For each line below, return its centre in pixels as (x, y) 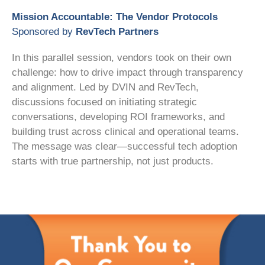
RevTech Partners (117, 31)
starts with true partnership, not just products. (113, 161)
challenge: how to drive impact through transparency (127, 72)
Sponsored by (44, 31)
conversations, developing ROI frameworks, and (118, 117)
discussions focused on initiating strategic (104, 102)
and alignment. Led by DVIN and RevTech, (105, 87)
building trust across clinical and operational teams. (125, 131)
